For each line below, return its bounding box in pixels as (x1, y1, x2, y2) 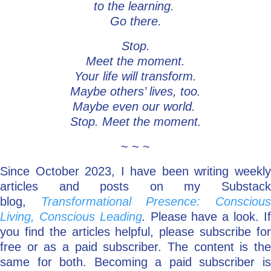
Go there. (109, 15, 162, 28)
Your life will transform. (74, 70, 197, 83)
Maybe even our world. (72, 100, 199, 114)
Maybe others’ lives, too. (70, 85, 201, 99)
